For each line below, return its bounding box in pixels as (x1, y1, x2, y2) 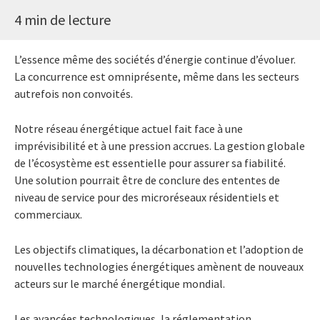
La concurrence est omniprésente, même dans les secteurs (14, 69, 299, 84)
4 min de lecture (14, 10, 111, 29)
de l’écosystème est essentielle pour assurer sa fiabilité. (14, 155, 286, 170)
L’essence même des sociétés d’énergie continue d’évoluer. (14, 51, 296, 66)
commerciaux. (14, 206, 82, 221)
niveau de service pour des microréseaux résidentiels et (14, 189, 279, 204)
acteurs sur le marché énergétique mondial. (14, 276, 225, 291)
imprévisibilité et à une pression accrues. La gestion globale (14, 138, 305, 153)
